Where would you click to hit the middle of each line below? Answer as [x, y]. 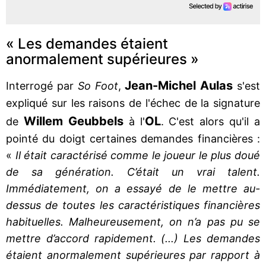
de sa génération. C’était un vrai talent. [133, 172]
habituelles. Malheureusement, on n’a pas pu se [133, 221]
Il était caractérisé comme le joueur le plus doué [138, 155]
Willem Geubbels [73, 121]
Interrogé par [42, 85]
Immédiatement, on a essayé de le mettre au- [133, 188]
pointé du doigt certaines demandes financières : [133, 138]
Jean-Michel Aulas [179, 85]
